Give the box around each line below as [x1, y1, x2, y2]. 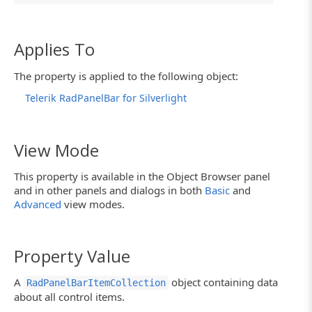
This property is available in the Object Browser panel [14, 169, 270, 184]
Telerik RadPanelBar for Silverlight [25, 91, 187, 104]
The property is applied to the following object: [14, 68, 238, 83]
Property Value [14, 244, 131, 268]
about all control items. [14, 290, 125, 304]
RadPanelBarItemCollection [26, 277, 166, 289]
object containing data [169, 275, 278, 290]
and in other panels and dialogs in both [14, 183, 205, 198]
